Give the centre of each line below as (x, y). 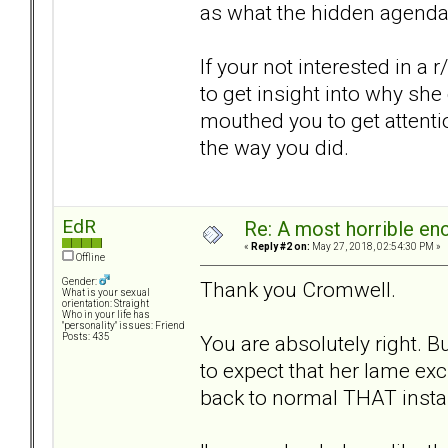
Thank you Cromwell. (298, 289)
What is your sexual (106, 293)
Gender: (80, 282)
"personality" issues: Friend (123, 326)
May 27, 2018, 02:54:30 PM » (375, 247)
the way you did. (274, 147)
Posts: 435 (86, 337)
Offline (89, 258)
